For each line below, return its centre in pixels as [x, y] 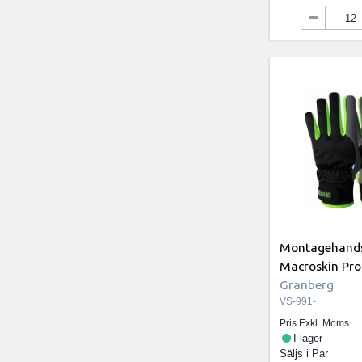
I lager [307, 339]
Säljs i [296, 354]
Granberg [307, 284]
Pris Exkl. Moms [315, 324]
